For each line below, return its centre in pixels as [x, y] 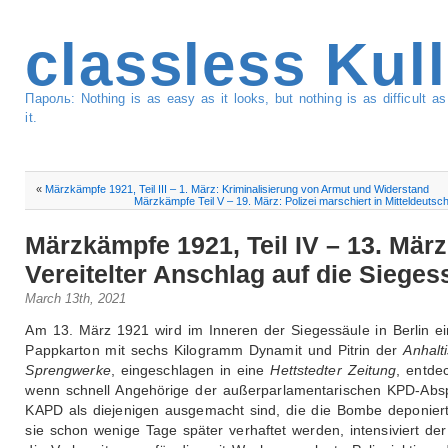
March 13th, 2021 [76, 299]
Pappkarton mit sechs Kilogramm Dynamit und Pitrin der [214, 350]
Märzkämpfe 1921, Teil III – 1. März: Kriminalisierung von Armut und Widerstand [237, 188]
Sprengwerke [68, 370]
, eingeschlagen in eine [190, 370]
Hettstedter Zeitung [333, 370]
